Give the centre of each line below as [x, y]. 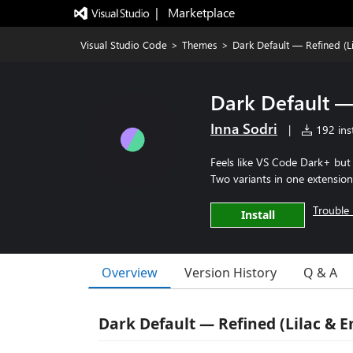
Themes [200, 45]
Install [258, 215]
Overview [130, 272]
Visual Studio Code [124, 45]
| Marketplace [195, 12]
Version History [230, 273]
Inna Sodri [244, 128]
